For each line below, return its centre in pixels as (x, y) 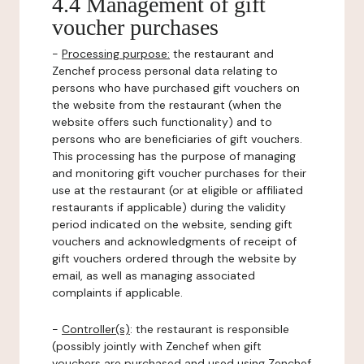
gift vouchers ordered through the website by (174, 258)
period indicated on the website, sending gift (172, 224)
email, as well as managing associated (154, 275)
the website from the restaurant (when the (167, 105)
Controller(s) (96, 329)
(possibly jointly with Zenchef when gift (157, 346)
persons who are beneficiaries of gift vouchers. (177, 139)
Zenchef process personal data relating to (165, 71)
